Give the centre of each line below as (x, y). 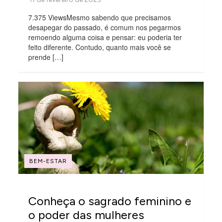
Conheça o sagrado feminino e (110, 201)
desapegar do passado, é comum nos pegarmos (105, 27)
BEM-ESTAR (48, 161)
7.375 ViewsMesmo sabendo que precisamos (100, 17)
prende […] (46, 57)
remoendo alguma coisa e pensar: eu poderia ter (105, 37)
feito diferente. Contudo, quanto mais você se (100, 47)
